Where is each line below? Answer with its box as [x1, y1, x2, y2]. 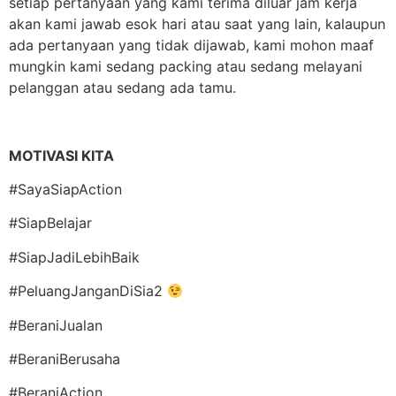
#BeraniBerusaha [9, 350, 120, 368]
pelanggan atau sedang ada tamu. [9, 78, 236, 96]
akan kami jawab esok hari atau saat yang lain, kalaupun [9, 14, 385, 33]
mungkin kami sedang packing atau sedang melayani [9, 57, 362, 75]
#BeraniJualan [9, 316, 103, 334]
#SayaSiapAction [9, 180, 122, 199]
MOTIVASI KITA [9, 146, 114, 164]
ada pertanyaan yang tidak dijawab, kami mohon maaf [9, 35, 374, 54]
